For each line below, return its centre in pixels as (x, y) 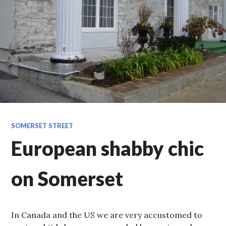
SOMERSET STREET (42, 126)
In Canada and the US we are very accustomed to (107, 215)
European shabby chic (108, 149)
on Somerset (67, 179)
